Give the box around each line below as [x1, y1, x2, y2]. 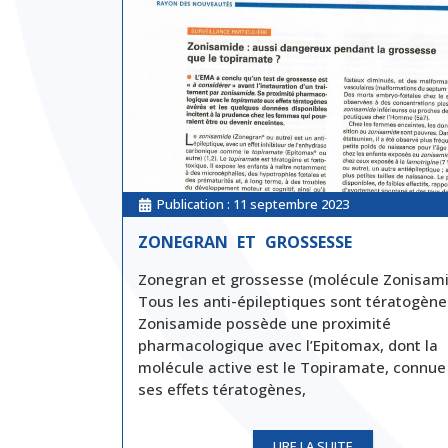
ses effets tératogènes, [138, 379, 306, 400]
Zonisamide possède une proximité [138, 313, 391, 334]
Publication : [157, 195, 233, 214]
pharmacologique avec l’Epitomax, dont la [138, 335, 438, 356]
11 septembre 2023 [233, 195, 349, 214]
